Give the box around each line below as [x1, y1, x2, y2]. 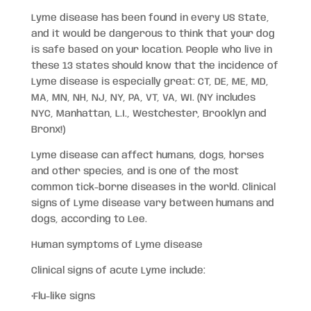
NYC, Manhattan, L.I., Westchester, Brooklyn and [31, 109, 267, 119]
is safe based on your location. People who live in [31, 45, 272, 55]
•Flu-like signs [31, 292, 95, 301]
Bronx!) [31, 125, 65, 135]
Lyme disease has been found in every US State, [31, 13, 269, 23]
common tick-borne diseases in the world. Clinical [31, 183, 276, 192]
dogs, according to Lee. [31, 215, 147, 224]
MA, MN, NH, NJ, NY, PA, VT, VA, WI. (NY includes [31, 93, 255, 103]
